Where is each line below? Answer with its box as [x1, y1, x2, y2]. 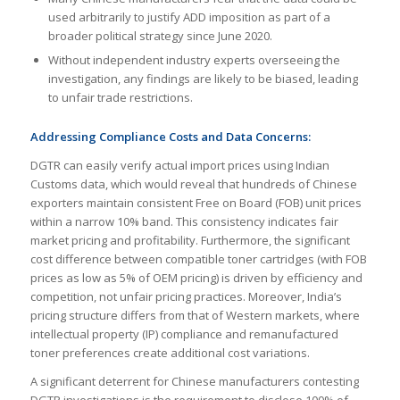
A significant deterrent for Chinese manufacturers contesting [29, 372, 359, 389]
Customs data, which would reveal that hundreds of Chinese [29, 175, 357, 192]
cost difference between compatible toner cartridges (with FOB [29, 250, 367, 267]
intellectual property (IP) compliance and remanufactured [29, 325, 338, 342]
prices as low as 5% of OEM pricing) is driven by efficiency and [29, 269, 362, 286]
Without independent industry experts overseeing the [47, 51, 340, 68]
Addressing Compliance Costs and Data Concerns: [29, 128, 311, 145]
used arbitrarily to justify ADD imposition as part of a [47, 8, 330, 25]
